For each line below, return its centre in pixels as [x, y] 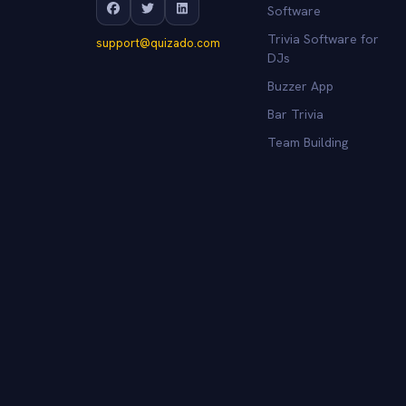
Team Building [307, 142]
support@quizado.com [158, 43]
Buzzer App [300, 86]
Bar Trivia [295, 114]
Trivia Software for [323, 39]
